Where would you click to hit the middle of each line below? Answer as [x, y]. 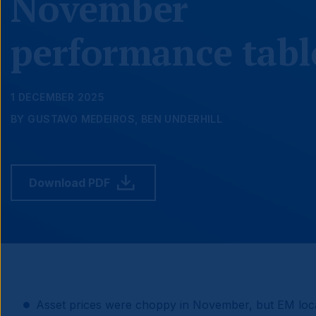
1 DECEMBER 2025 [58, 97]
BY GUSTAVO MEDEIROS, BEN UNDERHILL [117, 119]
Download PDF [69, 182]
